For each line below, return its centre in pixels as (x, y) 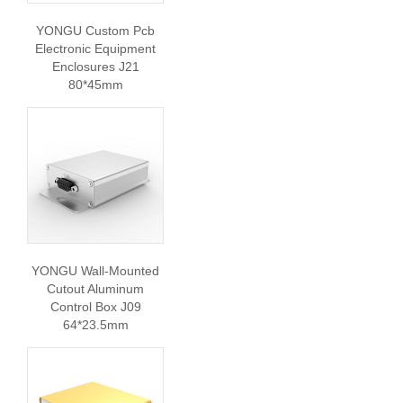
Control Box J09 (95, 307)
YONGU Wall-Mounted (95, 271)
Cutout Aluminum (95, 289)
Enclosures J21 (95, 67)
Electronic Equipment (95, 49)
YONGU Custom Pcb (95, 31)
